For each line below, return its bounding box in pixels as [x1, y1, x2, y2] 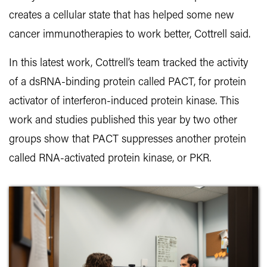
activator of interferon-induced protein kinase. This [9, 96, 239, 108]
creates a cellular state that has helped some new [9, 10, 234, 22]
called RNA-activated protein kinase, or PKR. [9, 153, 211, 165]
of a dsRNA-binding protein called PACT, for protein [9, 77, 246, 89]
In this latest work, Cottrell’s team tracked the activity [9, 58, 248, 70]
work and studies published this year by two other [9, 115, 237, 127]
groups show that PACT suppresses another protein [9, 134, 246, 146]
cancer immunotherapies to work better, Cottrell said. [9, 29, 250, 41]
